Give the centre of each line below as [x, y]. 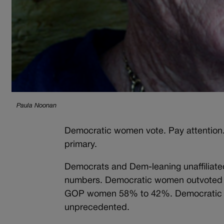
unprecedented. [97, 208]
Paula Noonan [36, 106]
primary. [81, 145]
